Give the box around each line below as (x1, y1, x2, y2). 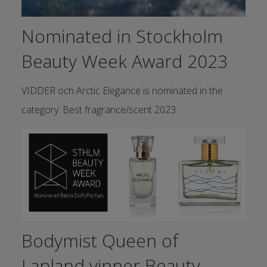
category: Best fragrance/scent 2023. (21, 103, 178, 116)
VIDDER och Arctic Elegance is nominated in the (21, 83, 223, 97)
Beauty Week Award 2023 (21, 48, 228, 73)
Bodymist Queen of (21, 228, 178, 253)
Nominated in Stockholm (21, 23, 223, 48)
